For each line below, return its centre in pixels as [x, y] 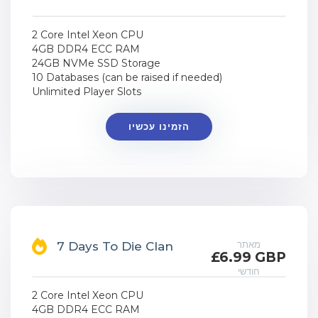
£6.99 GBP [248, 257]
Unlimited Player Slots [87, 92]
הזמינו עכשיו [159, 126]
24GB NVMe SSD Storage [96, 63]
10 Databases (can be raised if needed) [127, 77]
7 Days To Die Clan [115, 246]
